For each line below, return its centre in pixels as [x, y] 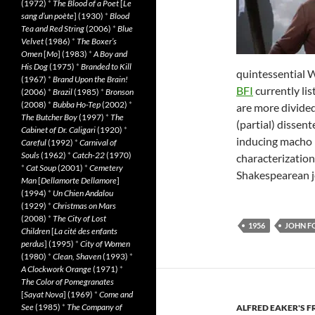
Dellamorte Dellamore [79, 180]
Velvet [32, 41]
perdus [33, 244]
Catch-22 [89, 155]
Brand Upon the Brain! [90, 79]
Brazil [63, 92]
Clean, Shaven [77, 256]
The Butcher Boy [49, 117]
